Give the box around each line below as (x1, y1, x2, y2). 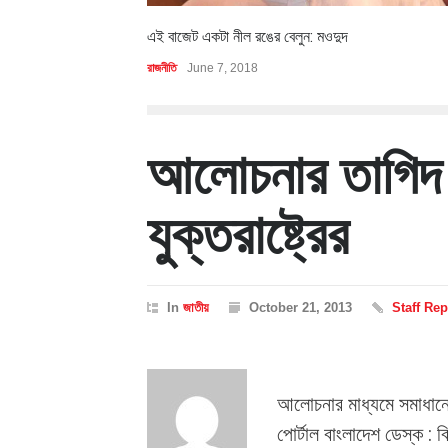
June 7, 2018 (187, 61, 258, 76)
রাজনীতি (147, 61, 177, 76)
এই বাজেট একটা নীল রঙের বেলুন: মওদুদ (147, 27, 348, 47)
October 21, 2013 (249, 300, 352, 316)
